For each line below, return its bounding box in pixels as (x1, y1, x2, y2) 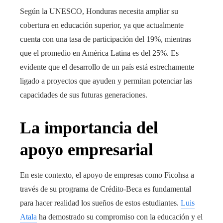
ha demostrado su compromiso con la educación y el (37, 212, 203, 221)
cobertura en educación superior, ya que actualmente (20, 20, 184, 29)
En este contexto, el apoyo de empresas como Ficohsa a (20, 170, 194, 179)
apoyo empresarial (20, 140, 153, 159)
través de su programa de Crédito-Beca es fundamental (20, 184, 191, 193)
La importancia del (20, 118, 158, 137)
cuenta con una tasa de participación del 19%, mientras (20, 34, 191, 43)
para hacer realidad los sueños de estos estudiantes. (20, 198, 181, 207)
